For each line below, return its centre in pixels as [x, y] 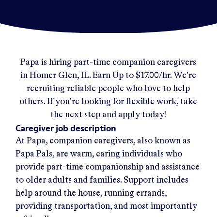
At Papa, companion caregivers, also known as [103, 141]
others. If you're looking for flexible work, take [108, 101]
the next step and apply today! [108, 115]
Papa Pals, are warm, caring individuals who [99, 154]
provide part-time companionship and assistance [108, 167]
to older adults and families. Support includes [102, 180]
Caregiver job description [66, 128]
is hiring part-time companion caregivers [118, 62]
